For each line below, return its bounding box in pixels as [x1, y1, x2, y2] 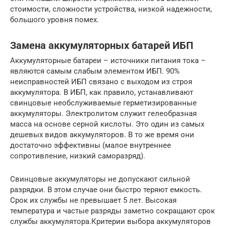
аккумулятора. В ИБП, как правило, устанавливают [10, 88, 193, 97]
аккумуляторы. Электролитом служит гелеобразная [10, 109, 197, 119]
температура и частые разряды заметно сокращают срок [10, 206, 215, 216]
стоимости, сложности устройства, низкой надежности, [10, 5, 212, 14]
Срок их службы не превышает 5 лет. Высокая [10, 196, 177, 205]
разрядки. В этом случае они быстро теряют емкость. [10, 185, 202, 195]
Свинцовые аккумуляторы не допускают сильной [10, 175, 190, 184]
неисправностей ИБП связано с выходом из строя [10, 77, 192, 87]
